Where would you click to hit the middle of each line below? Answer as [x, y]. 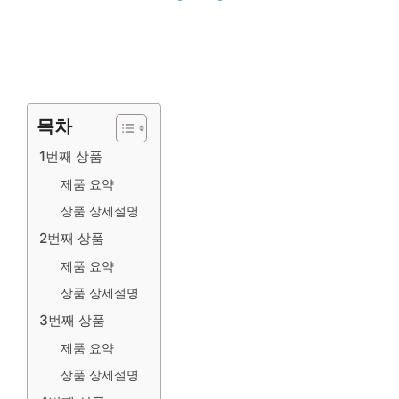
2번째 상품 [72, 238]
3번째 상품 [72, 320]
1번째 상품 [71, 156]
